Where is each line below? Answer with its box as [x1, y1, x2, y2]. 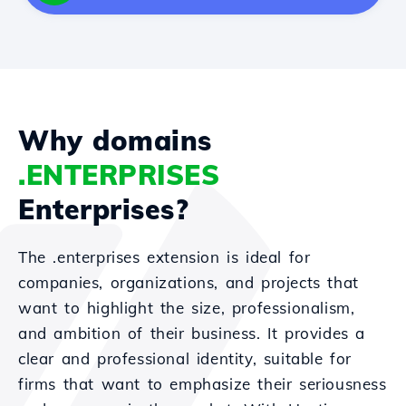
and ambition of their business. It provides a [18, 324, 366, 343]
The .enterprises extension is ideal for [18, 247, 311, 266]
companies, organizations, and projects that [18, 273, 359, 292]
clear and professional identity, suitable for [18, 349, 353, 368]
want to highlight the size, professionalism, [18, 298, 355, 317]
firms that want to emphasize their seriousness [18, 374, 387, 393]
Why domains [18, 123, 212, 158]
